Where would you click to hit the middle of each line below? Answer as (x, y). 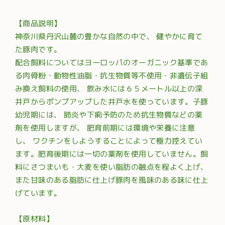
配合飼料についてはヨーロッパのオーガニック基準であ (112, 62)
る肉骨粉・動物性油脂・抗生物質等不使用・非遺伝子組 (112, 75)
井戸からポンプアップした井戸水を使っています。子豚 (112, 101)
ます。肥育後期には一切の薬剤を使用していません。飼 (112, 154)
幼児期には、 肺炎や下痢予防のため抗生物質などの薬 (109, 115)
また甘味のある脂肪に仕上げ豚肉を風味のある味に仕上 (112, 180)
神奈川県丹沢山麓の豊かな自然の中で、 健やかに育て (109, 36)
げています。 (38, 193)
